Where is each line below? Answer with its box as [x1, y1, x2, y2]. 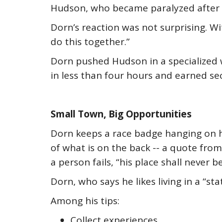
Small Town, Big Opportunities [51, 108, 192, 120]
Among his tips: [51, 194, 119, 207]
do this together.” [51, 35, 130, 48]
